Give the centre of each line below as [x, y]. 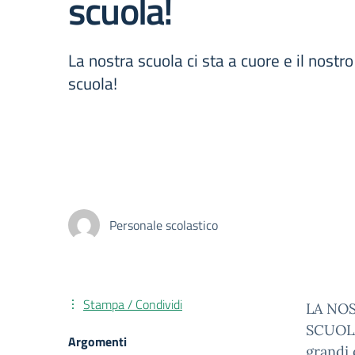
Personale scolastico [164, 225]
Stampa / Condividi [133, 304]
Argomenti [97, 342]
